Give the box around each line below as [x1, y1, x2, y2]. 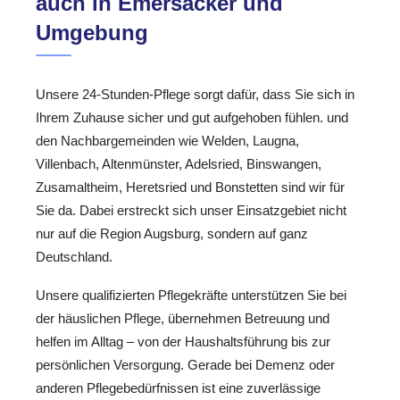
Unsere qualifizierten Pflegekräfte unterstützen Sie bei [36, 287, 346, 303]
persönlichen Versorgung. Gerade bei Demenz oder [36, 356, 335, 372]
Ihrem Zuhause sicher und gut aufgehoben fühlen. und [36, 110, 348, 126]
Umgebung [36, 21, 148, 46]
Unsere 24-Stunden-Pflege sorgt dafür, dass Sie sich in [36, 87, 354, 103]
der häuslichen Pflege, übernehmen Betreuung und [36, 310, 329, 326]
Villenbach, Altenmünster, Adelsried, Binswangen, [36, 156, 321, 172]
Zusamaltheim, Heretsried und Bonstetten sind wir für [36, 179, 345, 196]
